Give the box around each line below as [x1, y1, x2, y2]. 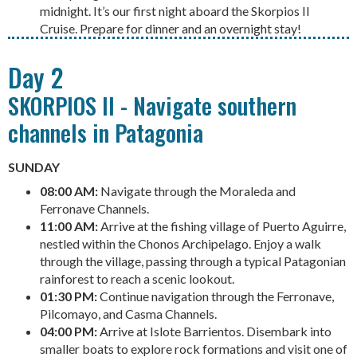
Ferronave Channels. [40, 201, 149, 217]
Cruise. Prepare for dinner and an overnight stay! [40, 20, 301, 36]
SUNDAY [8, 159, 60, 175]
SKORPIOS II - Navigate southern [8, 88, 296, 123]
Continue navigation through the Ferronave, [97, 288, 334, 304]
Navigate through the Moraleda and [98, 183, 296, 199]
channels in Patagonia [8, 116, 203, 150]
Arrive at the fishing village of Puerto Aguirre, [98, 218, 346, 234]
